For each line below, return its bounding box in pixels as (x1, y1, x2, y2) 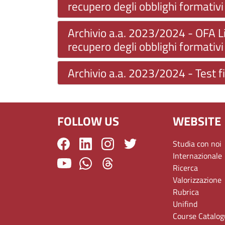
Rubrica (173, 185, 199, 198)
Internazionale (173, 149, 222, 162)
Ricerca (173, 161, 198, 174)
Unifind (173, 197, 198, 210)
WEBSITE (173, 111, 221, 130)
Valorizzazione (173, 173, 222, 186)
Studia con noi (173, 137, 222, 150)
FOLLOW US (57, 111, 119, 130)
